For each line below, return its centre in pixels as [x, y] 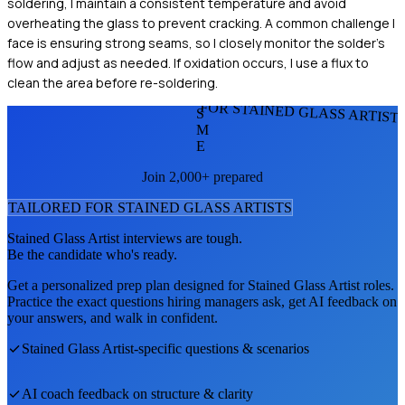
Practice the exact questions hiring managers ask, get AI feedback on [202, 302]
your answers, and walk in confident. [113, 318]
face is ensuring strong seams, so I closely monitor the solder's [196, 43]
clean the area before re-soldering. [113, 83]
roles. [377, 286]
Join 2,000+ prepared [202, 177]
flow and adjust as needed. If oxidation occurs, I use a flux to [188, 63]
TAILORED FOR [63, 208]
